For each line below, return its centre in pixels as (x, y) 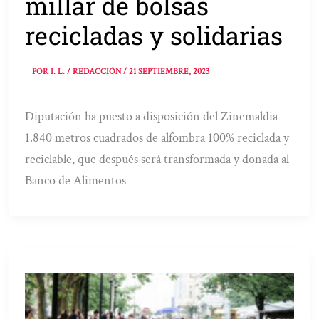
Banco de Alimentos (76, 180)
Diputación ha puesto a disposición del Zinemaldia (152, 116)
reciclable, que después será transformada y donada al (157, 159)
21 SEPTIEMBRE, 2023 (169, 71)
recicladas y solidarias (154, 36)
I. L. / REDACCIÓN (87, 71)
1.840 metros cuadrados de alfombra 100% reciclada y (157, 137)
